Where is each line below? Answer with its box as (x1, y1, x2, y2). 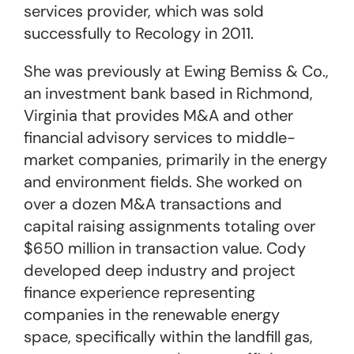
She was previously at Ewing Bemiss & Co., (24, 61, 329, 81)
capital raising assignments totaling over (24, 216, 315, 236)
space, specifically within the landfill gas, (24, 326, 313, 347)
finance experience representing (24, 282, 255, 303)
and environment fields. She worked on (24, 171, 302, 192)
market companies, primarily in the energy (24, 149, 327, 170)
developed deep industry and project (24, 260, 296, 281)
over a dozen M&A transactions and (24, 194, 282, 214)
